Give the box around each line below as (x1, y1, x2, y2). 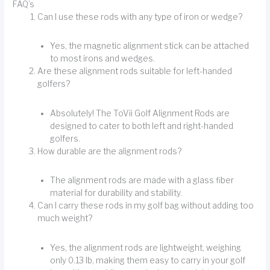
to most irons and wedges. (49, 54, 155, 64)
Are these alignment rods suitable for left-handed (37, 66, 233, 77)
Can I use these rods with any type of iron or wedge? (37, 12, 243, 22)
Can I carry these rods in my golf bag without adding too (37, 201, 254, 211)
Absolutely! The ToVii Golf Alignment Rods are (49, 108, 230, 118)
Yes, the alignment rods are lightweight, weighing (49, 242, 241, 253)
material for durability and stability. (49, 188, 182, 198)
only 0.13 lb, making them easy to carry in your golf (49, 255, 245, 265)
